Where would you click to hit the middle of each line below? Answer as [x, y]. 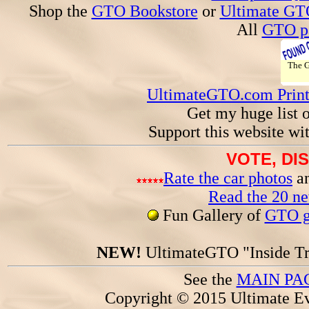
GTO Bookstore [144, 11]
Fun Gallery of [211, 215]
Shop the [60, 11]
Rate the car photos [228, 178]
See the [210, 279]
